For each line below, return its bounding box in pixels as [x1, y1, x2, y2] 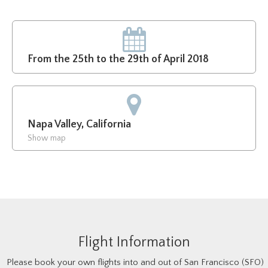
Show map [28, 133, 66, 143]
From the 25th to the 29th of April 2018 [28, 53, 209, 65]
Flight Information [78, 234, 190, 250]
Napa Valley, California [28, 118, 131, 130]
